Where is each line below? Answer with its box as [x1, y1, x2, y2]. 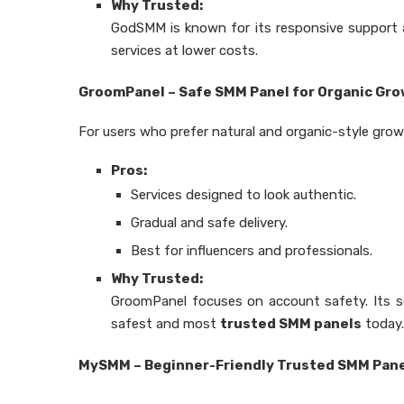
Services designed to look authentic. [131, 187, 356, 203]
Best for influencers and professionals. [131, 243, 372, 259]
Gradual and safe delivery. [131, 215, 288, 231]
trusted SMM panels [220, 316, 362, 332]
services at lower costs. [111, 42, 258, 59]
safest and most [111, 316, 220, 332]
